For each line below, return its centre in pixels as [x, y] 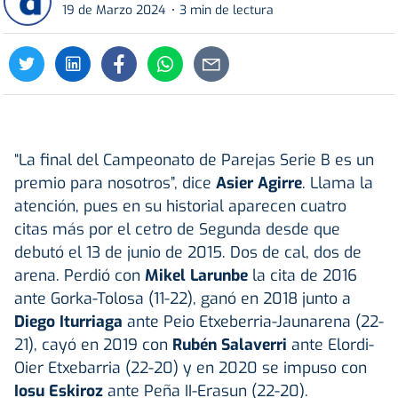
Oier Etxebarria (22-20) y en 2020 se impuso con [191, 367]
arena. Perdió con [80, 275]
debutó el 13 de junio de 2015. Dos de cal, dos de [188, 252]
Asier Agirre [259, 183]
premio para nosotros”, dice [115, 183]
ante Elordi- [330, 344]
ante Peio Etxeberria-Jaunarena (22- [253, 321]
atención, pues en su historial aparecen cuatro [180, 206]
